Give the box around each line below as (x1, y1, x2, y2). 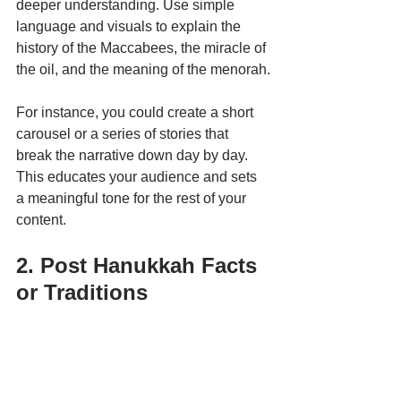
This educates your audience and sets (16, 169, 260, 185)
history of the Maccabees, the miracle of (16, 40, 269, 56)
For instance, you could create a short (16, 105, 257, 121)
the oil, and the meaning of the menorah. (16, 62, 270, 78)
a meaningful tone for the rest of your (16, 191, 250, 207)
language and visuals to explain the (16, 19, 244, 35)
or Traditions (16, 280, 148, 305)
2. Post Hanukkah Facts (16, 253, 263, 278)
